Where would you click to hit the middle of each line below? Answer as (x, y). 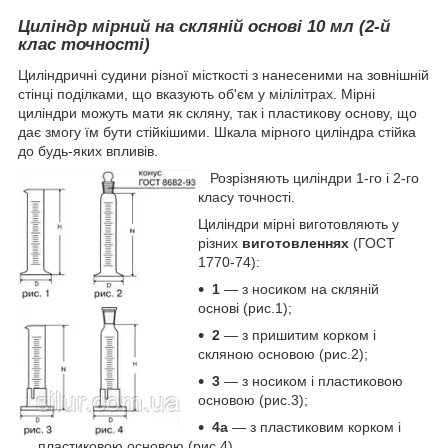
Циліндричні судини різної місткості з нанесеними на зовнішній (223, 74)
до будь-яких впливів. (88, 150)
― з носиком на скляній (299, 288)
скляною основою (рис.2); (283, 353)
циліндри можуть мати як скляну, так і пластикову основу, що (217, 112)
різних (220, 242)
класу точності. (246, 196)
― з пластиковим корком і (314, 426)
